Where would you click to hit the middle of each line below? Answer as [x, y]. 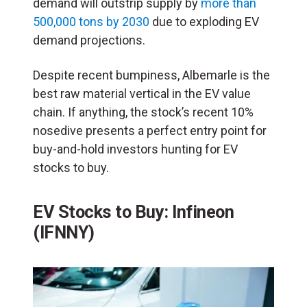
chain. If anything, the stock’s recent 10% [143, 112]
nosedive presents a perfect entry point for [150, 131]
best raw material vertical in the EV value [142, 94]
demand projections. [89, 40]
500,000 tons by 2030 [91, 22]
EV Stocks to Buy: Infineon [133, 212]
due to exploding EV [204, 22]
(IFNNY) [64, 233]
